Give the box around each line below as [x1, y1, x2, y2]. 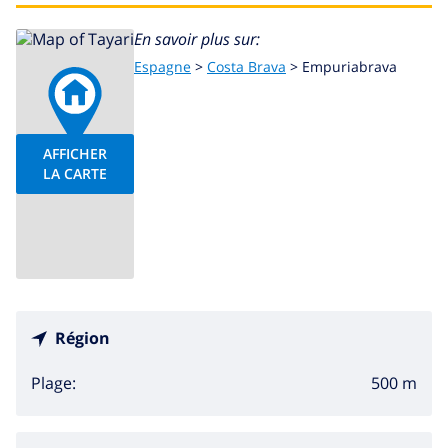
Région [55, 326, 110, 349]
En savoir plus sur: [134, 27, 260, 50]
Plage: [31, 371, 76, 394]
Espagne [134, 56, 191, 76]
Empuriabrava [302, 56, 397, 76]
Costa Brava [207, 56, 286, 76]
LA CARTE [43, 163, 107, 183]
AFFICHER [43, 143, 107, 163]
